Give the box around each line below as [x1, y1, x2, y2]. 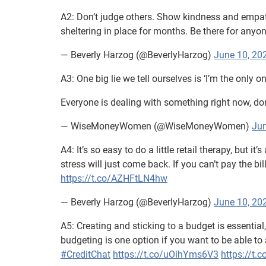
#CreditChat [61, 248, 110, 260]
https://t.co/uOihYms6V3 [113, 248, 218, 260]
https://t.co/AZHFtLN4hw [61, 172, 167, 184]
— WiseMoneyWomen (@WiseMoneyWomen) [61, 120, 252, 132]
